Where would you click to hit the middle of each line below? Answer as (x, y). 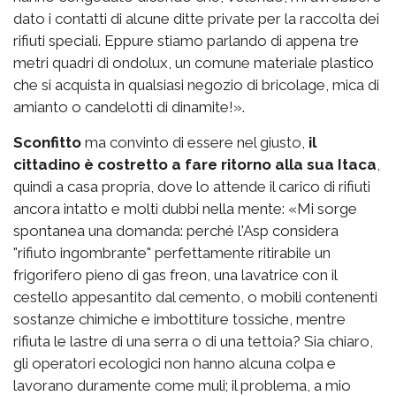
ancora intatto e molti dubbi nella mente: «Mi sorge (185, 208)
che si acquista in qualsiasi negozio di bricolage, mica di (196, 84)
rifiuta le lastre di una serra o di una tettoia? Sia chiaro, (193, 341)
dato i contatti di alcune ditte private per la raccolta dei (196, 18)
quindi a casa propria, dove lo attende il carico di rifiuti (192, 186)
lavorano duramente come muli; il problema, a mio (182, 385)
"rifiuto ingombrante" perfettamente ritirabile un (172, 252)
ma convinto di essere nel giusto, (195, 142)
